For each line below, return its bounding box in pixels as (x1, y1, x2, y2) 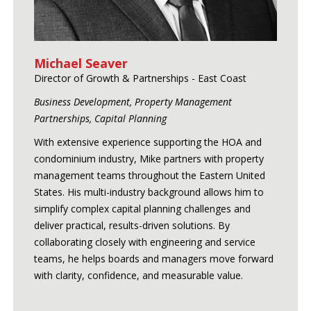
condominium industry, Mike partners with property (33, 151, 264, 165)
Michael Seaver (33, 54, 128, 72)
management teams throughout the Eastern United (33, 168, 265, 182)
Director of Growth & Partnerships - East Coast (33, 71, 246, 85)
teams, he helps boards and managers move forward (33, 251, 274, 265)
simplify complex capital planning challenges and (33, 201, 251, 215)
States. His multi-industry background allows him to (33, 185, 264, 199)
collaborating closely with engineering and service (33, 235, 255, 249)
